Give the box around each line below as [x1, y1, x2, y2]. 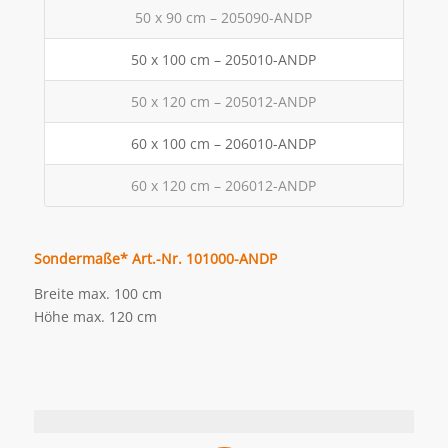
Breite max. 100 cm [33, 283, 162, 303]
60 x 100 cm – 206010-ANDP [131, 133, 317, 153]
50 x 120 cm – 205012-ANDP [131, 91, 317, 111]
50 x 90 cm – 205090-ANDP [135, 7, 313, 27]
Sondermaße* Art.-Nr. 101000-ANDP [33, 248, 277, 268]
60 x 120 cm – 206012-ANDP [131, 175, 317, 195]
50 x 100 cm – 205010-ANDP [131, 49, 317, 69]
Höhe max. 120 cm [33, 306, 157, 326]
